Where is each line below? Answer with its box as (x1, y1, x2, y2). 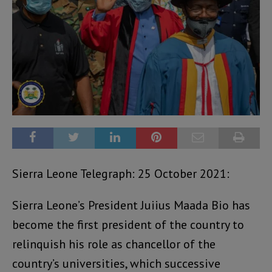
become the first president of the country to (12, 217, 244, 233)
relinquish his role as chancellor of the (12, 236, 216, 253)
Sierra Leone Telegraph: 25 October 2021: (12, 166, 229, 182)
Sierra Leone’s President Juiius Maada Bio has (12, 197, 250, 214)
